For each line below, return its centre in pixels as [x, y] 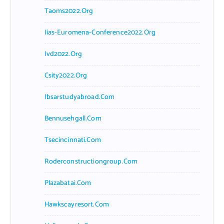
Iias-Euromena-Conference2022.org [100, 32]
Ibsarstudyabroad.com [79, 97]
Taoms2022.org [69, 11]
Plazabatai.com [68, 183]
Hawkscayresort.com [77, 204]
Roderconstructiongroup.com [91, 161]
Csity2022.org [66, 75]
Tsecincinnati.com [72, 140]
